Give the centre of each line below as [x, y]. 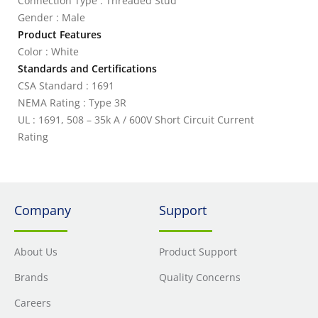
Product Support [198, 252]
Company [43, 210]
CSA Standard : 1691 [66, 86]
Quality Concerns [200, 277]
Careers [33, 303]
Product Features [60, 34]
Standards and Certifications [87, 68]
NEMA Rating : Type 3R [72, 103]
